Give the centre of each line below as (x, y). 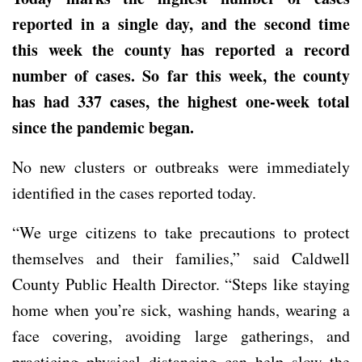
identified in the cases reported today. (134, 192)
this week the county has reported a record (181, 49)
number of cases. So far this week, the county (181, 75)
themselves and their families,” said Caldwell (181, 258)
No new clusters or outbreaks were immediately (181, 166)
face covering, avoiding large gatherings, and (181, 335)
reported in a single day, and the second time (181, 23)
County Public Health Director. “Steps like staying (181, 284)
